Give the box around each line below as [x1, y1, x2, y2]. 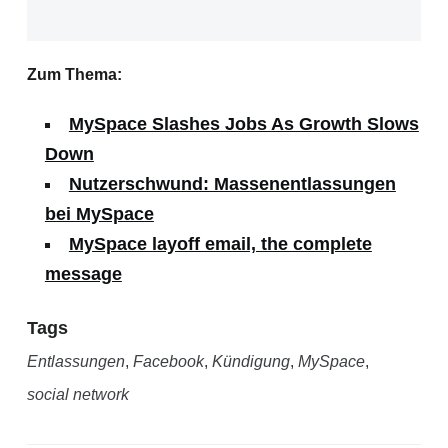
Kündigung [211, 353, 290, 371]
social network [26, 386, 129, 404]
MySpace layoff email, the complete [68, 234, 372, 255]
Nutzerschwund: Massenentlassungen [68, 174, 396, 195]
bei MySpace [44, 204, 154, 225]
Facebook [132, 353, 204, 371]
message [44, 264, 122, 285]
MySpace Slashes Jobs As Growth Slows [68, 114, 419, 135]
